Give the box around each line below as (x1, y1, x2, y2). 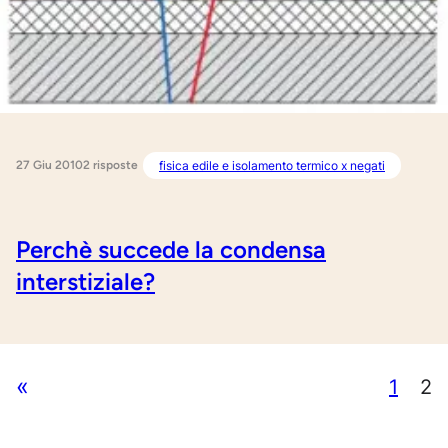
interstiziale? (16, 267, 155, 297)
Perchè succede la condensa (16, 235, 326, 265)
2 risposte (83, 158, 138, 173)
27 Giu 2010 (16, 157, 83, 172)
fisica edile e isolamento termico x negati (159, 157, 385, 173)
